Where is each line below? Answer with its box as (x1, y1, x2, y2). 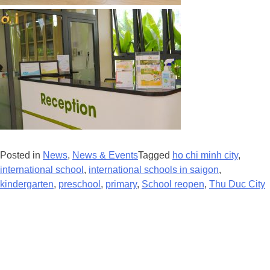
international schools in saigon (89, 165, 219, 175)
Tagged (138, 150, 172, 161)
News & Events (72, 150, 138, 161)
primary (105, 179, 137, 190)
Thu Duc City (209, 179, 265, 190)
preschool (58, 179, 101, 190)
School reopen (142, 179, 204, 190)
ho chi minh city (172, 150, 238, 161)
